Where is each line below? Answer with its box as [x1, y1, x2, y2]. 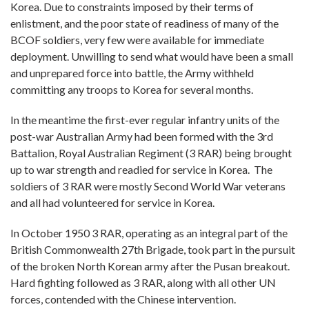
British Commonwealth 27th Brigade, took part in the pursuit [10, 243, 295, 256]
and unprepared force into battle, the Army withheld [10, 66, 254, 79]
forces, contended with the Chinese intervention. [10, 292, 238, 306]
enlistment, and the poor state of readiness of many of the [10, 17, 279, 30]
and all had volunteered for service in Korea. [10, 196, 217, 209]
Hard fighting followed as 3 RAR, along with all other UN [10, 276, 276, 289]
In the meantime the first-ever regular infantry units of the [10, 113, 279, 126]
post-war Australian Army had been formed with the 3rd [10, 130, 273, 143]
